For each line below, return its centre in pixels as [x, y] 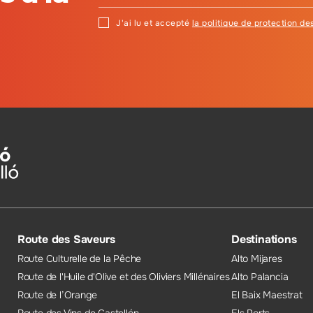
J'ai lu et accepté [154, 23]
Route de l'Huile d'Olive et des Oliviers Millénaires [123, 276]
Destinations [264, 239]
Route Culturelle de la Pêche [79, 258]
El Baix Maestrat [267, 294]
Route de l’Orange [57, 294]
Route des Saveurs [66, 239]
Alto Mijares [256, 258]
